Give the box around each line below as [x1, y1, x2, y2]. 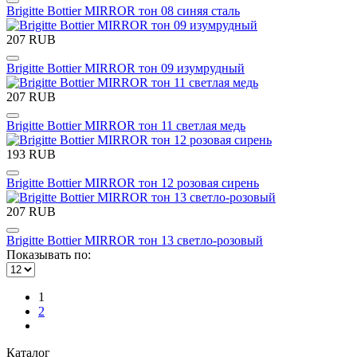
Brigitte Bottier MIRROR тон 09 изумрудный [6, 61, 245, 75]
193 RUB [6, 147, 56, 161]
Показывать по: [6, 247, 91, 261]
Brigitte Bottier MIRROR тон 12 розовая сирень [6, 175, 259, 190]
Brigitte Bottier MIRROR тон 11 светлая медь [6, 118, 245, 132]
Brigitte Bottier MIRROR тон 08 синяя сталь [6, 3, 240, 18]
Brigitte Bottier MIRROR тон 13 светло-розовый [6, 233, 263, 247]
